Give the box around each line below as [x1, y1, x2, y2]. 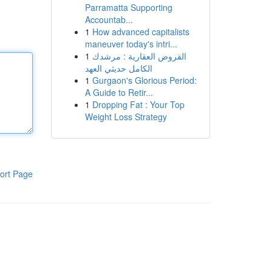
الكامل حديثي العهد [84, 62, 152, 74]
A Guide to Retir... [84, 86, 153, 98]
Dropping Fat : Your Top [92, 98, 185, 110]
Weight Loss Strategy [84, 110, 167, 123]
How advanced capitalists [92, 25, 189, 38]
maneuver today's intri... [84, 38, 177, 50]
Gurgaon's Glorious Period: [92, 74, 197, 86]
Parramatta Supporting [84, 1, 172, 13]
